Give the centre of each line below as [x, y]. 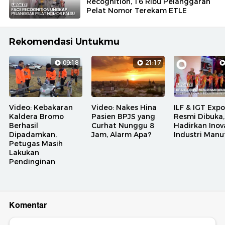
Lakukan [24, 153]
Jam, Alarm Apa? [121, 135]
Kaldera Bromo [36, 117]
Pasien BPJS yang [123, 117]
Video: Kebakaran [41, 108]
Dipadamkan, [33, 135]
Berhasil [24, 126]
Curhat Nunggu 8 [123, 126]
